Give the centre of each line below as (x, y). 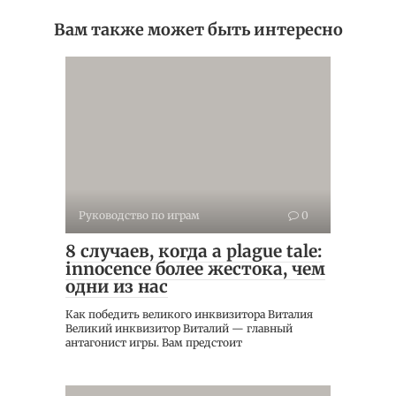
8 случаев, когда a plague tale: (194, 251)
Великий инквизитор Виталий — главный (179, 329)
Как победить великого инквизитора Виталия (189, 315)
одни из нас (117, 287)
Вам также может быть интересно (198, 30)
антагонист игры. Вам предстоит (154, 343)
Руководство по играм (139, 216)
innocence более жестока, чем (195, 269)
